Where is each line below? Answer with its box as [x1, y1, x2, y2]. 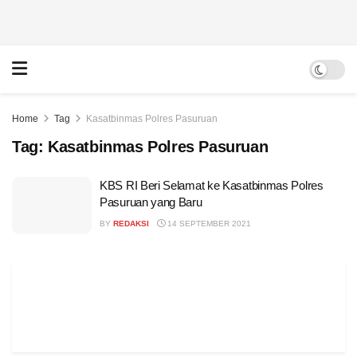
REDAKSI [113, 219, 149, 228]
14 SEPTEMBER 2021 [165, 219, 251, 228]
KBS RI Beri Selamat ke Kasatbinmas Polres [100, 178, 324, 192]
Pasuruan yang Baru [100, 195, 202, 209]
